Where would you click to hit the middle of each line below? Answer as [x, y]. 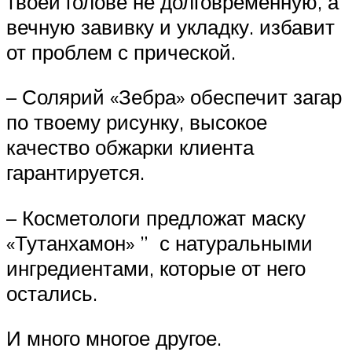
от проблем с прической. [121, 51]
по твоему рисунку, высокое [137, 122]
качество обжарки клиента [130, 147]
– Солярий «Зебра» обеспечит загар [174, 97]
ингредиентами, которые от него [156, 268]
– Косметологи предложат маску [156, 217]
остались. [52, 293]
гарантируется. [75, 172]
